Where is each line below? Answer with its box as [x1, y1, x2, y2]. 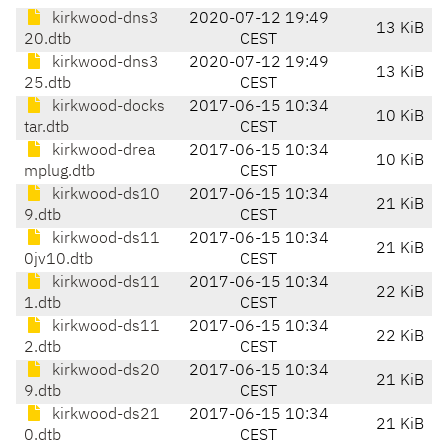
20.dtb [24, 32, 71, 49]
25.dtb [24, 76, 71, 93]
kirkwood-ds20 [48, 363, 160, 380]
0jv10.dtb [24, 252, 93, 269]
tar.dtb [24, 120, 69, 137]
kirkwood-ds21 [48, 407, 160, 424]
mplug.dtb [24, 164, 95, 181]
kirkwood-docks [48, 99, 165, 116]
